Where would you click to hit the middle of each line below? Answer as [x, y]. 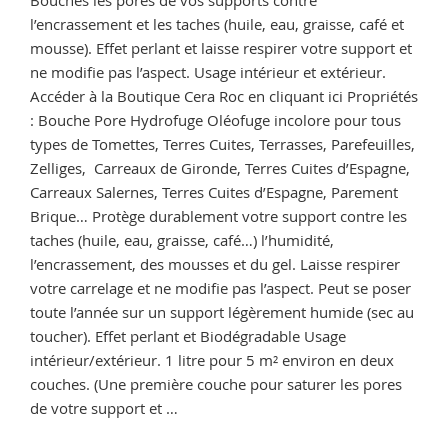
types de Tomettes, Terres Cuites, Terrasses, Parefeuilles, [222, 143]
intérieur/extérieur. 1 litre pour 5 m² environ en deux [212, 359]
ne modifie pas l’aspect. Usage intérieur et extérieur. [208, 71]
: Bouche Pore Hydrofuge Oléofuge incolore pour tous [215, 119]
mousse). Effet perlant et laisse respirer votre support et [221, 47]
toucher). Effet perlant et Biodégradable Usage [188, 335]
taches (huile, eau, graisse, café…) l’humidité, [182, 239]
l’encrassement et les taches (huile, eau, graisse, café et [217, 23]
